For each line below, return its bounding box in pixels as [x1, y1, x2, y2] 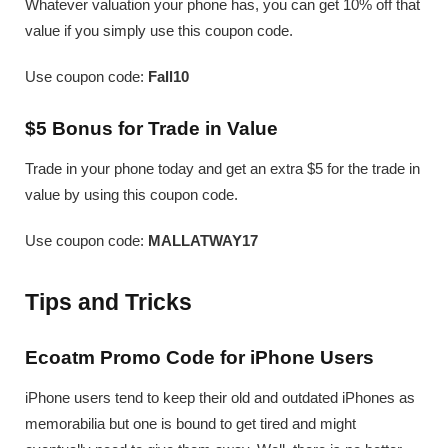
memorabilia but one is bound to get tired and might [25, 415, 356, 433]
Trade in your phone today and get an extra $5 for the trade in [25, 160, 420, 178]
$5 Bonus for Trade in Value [25, 118, 278, 140]
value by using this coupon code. [25, 186, 238, 204]
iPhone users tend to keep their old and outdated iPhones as [25, 389, 415, 407]
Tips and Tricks [25, 289, 192, 316]
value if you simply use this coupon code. [25, 22, 293, 40]
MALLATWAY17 [148, 232, 258, 250]
